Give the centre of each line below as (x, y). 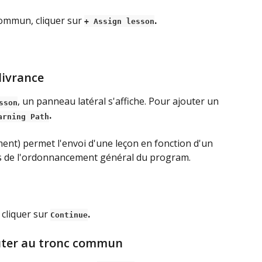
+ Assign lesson (119, 21)
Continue (69, 215)
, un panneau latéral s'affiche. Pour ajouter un (119, 101)
